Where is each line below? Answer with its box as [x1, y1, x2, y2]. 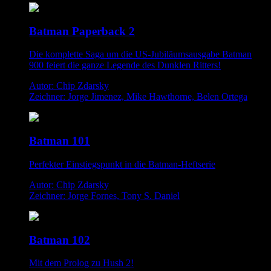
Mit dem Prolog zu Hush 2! [29, 258, 134, 269]
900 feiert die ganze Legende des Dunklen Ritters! [29, 60, 221, 71]
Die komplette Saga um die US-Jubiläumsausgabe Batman [29, 49, 252, 60]
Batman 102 [29, 233, 90, 246]
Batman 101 [29, 134, 90, 148]
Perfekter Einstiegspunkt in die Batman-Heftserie [29, 158, 215, 169]
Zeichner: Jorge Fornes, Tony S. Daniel [29, 190, 180, 201]
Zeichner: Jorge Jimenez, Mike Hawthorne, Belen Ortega [29, 91, 247, 102]
